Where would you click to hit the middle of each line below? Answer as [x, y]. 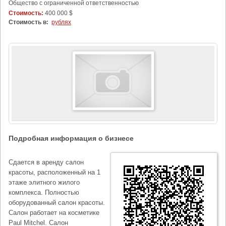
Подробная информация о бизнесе [71, 138]
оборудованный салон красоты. [57, 203]
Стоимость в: [29, 22]
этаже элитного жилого [44, 182]
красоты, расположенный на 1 [54, 172]
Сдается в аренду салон [46, 162]
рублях [61, 22]
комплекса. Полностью [44, 192]
